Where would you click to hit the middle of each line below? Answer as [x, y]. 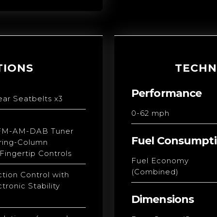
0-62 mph [150, 113]
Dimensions [163, 199]
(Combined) [155, 172]
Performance [167, 93]
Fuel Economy [160, 161]
